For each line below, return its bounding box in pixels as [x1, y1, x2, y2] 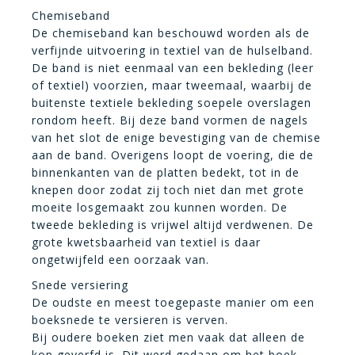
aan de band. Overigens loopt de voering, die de [32, 147, 314, 162]
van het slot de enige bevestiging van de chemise [32, 129, 321, 145]
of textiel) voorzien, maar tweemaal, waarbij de [32, 77, 312, 93]
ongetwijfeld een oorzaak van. [32, 251, 209, 267]
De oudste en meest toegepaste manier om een [32, 294, 315, 310]
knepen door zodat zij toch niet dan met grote [32, 181, 304, 197]
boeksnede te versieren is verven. [32, 311, 228, 327]
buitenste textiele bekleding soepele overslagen [32, 94, 311, 110]
